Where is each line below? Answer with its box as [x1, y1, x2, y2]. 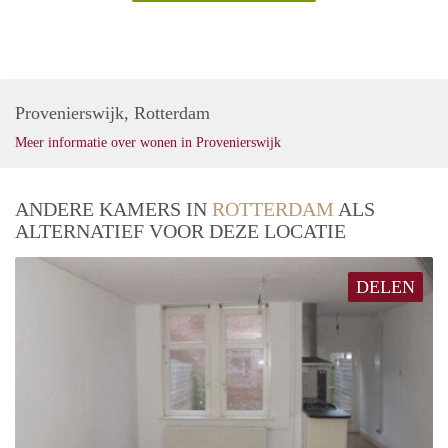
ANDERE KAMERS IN [15, 198, 212, 221]
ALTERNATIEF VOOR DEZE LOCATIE [15, 220, 346, 243]
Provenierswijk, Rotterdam [15, 103, 210, 124]
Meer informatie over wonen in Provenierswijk [15, 135, 281, 151]
